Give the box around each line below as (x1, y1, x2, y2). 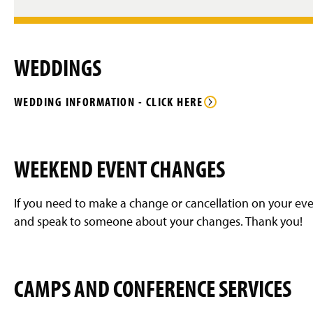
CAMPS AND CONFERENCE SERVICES (14, 272, 291, 303)
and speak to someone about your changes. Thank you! (14, 212, 303, 229)
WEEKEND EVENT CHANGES (14, 152, 225, 184)
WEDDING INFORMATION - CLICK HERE (14, 93, 203, 110)
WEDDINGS (14, 51, 101, 82)
